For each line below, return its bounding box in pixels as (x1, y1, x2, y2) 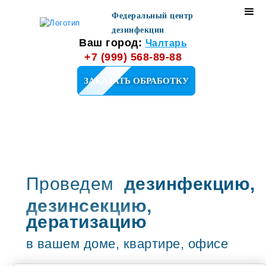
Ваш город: (79, 37, 145, 49)
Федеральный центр (112, 11, 194, 20)
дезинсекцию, (26, 196, 152, 216)
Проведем (26, 174, 124, 194)
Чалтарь (145, 38, 187, 48)
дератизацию (26, 212, 147, 232)
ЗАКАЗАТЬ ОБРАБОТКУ (83, 75, 189, 85)
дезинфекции (112, 26, 164, 34)
